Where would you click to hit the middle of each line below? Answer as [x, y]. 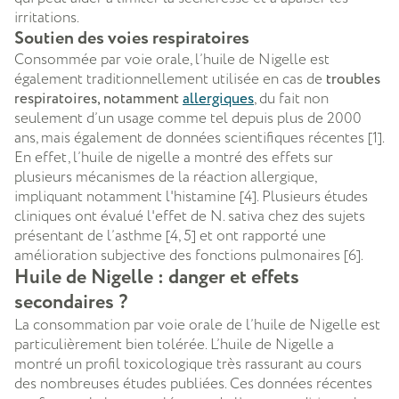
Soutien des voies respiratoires [132, 38]
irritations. [47, 17]
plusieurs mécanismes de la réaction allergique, [165, 177]
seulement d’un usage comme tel [123, 118]
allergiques [218, 99]
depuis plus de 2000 [297, 118]
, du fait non [291, 98]
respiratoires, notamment [98, 99]
